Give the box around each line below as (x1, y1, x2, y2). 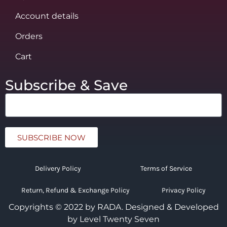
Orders (15, 31, 43, 42)
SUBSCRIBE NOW (17, 132, 86, 142)
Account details (15, 11, 79, 21)
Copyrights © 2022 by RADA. (8, 202, 125, 212)
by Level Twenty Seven (67, 214, 160, 224)
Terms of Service (140, 164, 193, 173)
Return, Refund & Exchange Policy (21, 186, 130, 195)
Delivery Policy (34, 164, 81, 173)
